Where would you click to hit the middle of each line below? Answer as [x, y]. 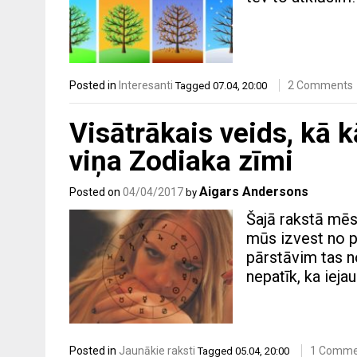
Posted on [96, 192]
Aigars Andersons [254, 191]
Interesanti [146, 86]
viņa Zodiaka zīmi [181, 161]
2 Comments [320, 86]
